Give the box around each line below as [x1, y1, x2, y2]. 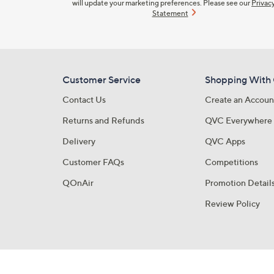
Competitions [204, 157, 258, 167]
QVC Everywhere [204, 115, 272, 125]
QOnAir [62, 177, 94, 188]
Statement [152, 9, 188, 18]
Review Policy [204, 198, 260, 209]
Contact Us [62, 94, 106, 105]
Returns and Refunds [62, 115, 144, 125]
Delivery [62, 136, 95, 146]
